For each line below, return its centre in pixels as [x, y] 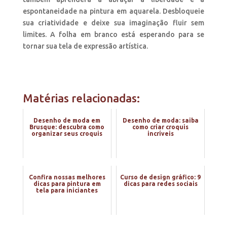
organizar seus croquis [67, 133]
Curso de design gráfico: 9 [161, 177]
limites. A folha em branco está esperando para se [113, 34]
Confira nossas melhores [67, 177]
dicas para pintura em [67, 183]
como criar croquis [161, 127]
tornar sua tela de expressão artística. [85, 46]
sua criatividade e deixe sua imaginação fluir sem [113, 23]
